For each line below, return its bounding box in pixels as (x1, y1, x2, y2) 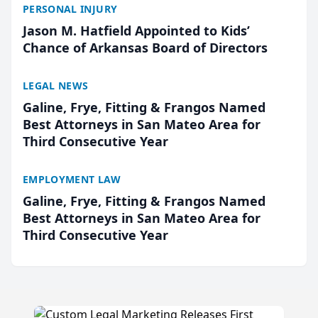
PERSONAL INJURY (23, 2, 118, 16)
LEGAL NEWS (23, 79, 89, 92)
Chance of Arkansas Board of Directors (23, 39, 268, 56)
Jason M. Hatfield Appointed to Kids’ (23, 22, 250, 39)
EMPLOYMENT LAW (23, 172, 121, 186)
